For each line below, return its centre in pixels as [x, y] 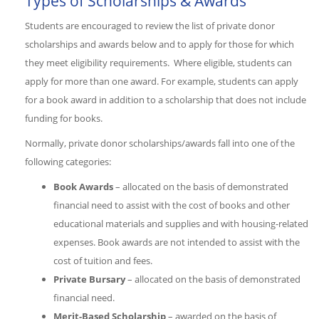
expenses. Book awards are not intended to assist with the [177, 242]
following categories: [68, 161]
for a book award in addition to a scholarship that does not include [166, 99]
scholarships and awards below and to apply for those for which [159, 44]
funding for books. [64, 118]
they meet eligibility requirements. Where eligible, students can [158, 62]
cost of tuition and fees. [103, 260]
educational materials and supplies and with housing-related [181, 223]
